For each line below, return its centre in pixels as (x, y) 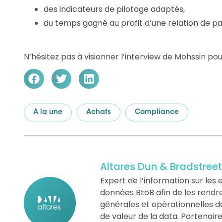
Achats (99, 112)
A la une (48, 112)
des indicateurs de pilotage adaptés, (114, 9)
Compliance (157, 112)
